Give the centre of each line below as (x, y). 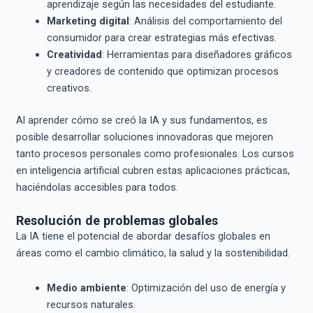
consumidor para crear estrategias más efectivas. (161, 38)
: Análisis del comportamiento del (205, 21)
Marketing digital (88, 21)
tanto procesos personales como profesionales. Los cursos (155, 153)
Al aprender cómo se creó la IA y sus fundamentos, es (141, 120)
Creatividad (74, 55)
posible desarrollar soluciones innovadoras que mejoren (144, 137)
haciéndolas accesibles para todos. (97, 187)
